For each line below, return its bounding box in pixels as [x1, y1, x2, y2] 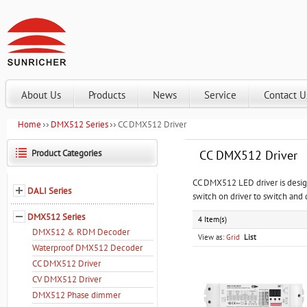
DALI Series [27, 185, 71, 197]
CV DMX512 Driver [32, 273, 101, 285]
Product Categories [32, 147, 101, 159]
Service [204, 88, 236, 101]
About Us [21, 88, 61, 101]
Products [88, 88, 125, 101]
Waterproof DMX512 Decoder [32, 242, 143, 254]
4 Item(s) [198, 214, 227, 224]
